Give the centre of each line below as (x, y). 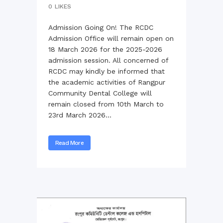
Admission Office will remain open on (111, 38)
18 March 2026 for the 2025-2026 (105, 49)
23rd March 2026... (80, 115)
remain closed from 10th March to (106, 104)
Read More (69, 143)
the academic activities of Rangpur (107, 82)
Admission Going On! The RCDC (101, 27)
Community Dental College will (100, 93)
